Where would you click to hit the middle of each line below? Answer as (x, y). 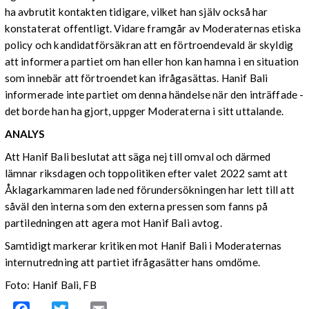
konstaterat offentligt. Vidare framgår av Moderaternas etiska (153, 28)
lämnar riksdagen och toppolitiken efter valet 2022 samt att (146, 173)
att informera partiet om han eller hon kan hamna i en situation (152, 61)
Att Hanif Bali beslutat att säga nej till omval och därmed (138, 157)
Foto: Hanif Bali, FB (50, 285)
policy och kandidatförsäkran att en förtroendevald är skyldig (149, 44)
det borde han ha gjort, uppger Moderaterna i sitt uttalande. (145, 111)
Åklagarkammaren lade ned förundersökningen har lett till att (149, 190)
